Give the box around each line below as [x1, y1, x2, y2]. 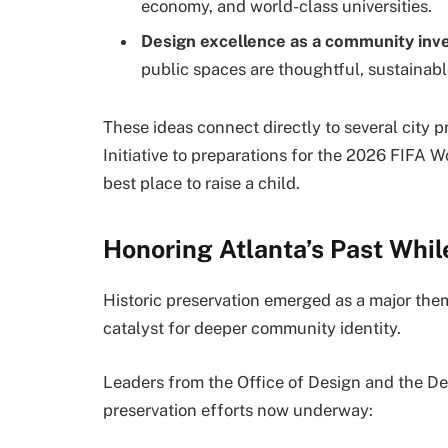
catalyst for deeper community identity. [103, 318, 401, 339]
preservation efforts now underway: [103, 399, 373, 420]
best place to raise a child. [103, 172, 300, 193]
